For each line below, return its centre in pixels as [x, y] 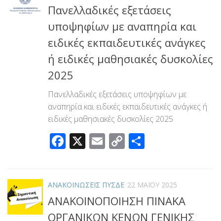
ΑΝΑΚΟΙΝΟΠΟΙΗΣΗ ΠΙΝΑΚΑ [117, 201]
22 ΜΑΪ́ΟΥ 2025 [152, 184]
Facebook [100, 141]
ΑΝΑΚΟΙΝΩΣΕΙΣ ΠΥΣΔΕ [86, 184]
